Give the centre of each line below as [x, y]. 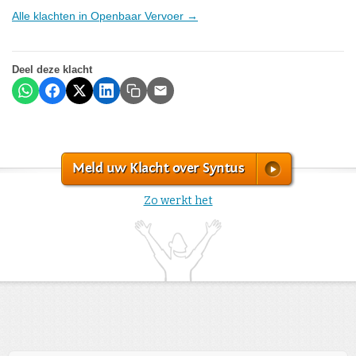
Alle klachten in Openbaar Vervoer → [105, 15]
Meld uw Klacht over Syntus [158, 168]
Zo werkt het [178, 200]
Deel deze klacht [52, 69]
